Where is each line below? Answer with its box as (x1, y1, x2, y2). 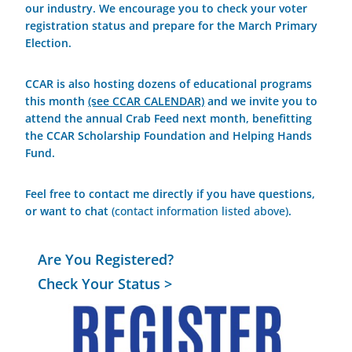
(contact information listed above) (112, 203, 289, 219)
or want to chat (25, 203, 112, 219)
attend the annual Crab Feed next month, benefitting (25, 111, 313, 126)
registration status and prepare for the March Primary (25, 18, 318, 34)
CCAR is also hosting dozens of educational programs (25, 76, 313, 92)
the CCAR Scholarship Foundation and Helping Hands (25, 128, 313, 144)
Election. (25, 35, 75, 51)
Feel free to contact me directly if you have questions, (25, 186, 316, 202)
